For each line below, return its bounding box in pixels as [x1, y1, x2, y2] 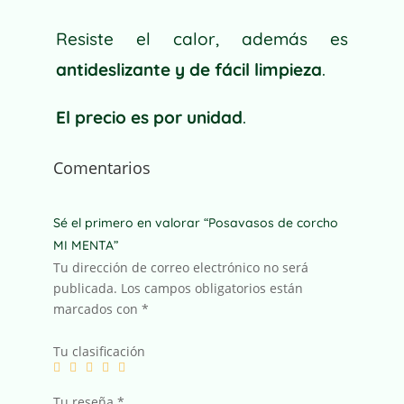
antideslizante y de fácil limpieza [55, 59, 322, 80]
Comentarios [52, 157, 151, 179]
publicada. [52, 280, 117, 297]
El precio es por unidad [55, 106, 243, 128]
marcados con [52, 300, 142, 317]
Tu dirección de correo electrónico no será [52, 259, 308, 276]
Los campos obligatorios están [120, 280, 303, 297]
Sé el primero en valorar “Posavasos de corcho [52, 215, 338, 231]
